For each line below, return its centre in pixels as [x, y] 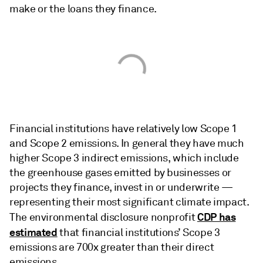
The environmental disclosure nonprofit [103, 217]
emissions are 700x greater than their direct [112, 247]
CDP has [216, 217]
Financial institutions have [73, 129]
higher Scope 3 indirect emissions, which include [124, 158]
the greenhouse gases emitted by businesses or [120, 173]
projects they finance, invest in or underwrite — [121, 187]
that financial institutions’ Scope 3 [139, 232]
